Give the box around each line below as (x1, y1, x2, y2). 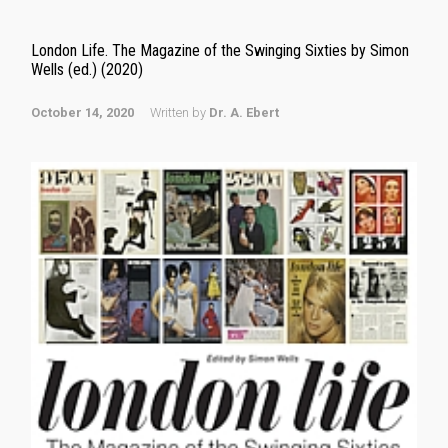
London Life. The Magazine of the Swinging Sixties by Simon (31, 41, 409, 60)
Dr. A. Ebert (209, 105, 279, 120)
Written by (150, 105, 209, 120)
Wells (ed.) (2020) (31, 60, 143, 79)
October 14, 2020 (31, 105, 134, 120)
